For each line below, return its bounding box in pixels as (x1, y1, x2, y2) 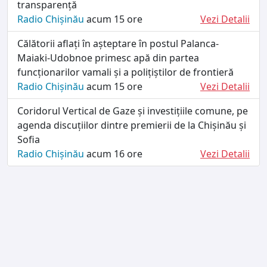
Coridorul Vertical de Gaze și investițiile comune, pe (17, 104, 248, 117)
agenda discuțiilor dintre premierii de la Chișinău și (17, 118, 246, 132)
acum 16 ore (84, 147, 142, 160)
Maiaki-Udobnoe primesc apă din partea (17, 51, 199, 64)
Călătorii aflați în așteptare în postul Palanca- (17, 36, 219, 50)
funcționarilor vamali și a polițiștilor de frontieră (17, 65, 234, 79)
